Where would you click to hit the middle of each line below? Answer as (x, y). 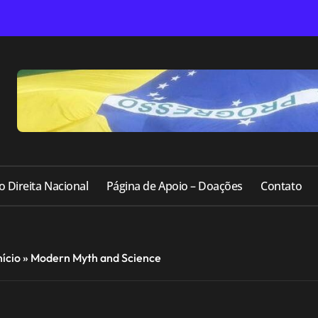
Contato (281, 186)
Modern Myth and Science (95, 258)
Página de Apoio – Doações (174, 186)
